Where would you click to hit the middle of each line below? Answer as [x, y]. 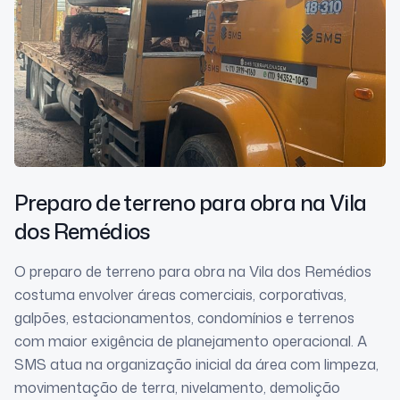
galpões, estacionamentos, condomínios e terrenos [184, 318]
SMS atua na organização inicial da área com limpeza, [196, 365]
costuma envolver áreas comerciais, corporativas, [180, 295]
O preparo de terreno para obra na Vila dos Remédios [193, 272]
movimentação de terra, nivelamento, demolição [177, 388]
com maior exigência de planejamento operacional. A [191, 342]
